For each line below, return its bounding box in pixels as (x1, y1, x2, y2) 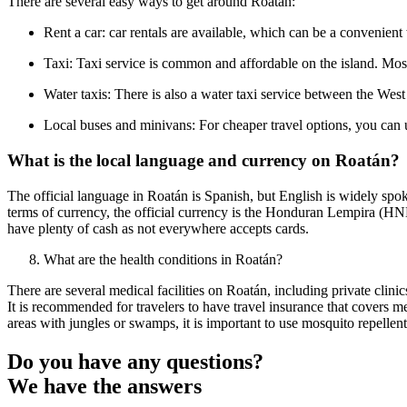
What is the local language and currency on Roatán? (7, 151, 400, 171)
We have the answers (7, 373, 202, 398)
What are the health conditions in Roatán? (44, 251, 283, 267)
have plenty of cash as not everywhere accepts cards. (7, 220, 309, 236)
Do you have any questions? (7, 349, 263, 373)
